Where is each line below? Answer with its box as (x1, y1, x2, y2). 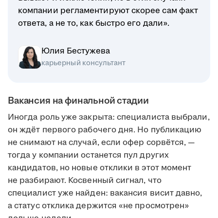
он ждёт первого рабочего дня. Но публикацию (8, 124, 202, 136)
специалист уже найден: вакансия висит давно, (8, 187, 202, 200)
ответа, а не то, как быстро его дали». (18, 18, 170, 30)
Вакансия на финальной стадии (8, 94, 149, 108)
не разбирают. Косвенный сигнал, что (8, 175, 162, 187)
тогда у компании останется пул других (8, 149, 169, 162)
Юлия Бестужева (41, 45, 110, 57)
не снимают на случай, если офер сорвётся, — (8, 137, 196, 149)
